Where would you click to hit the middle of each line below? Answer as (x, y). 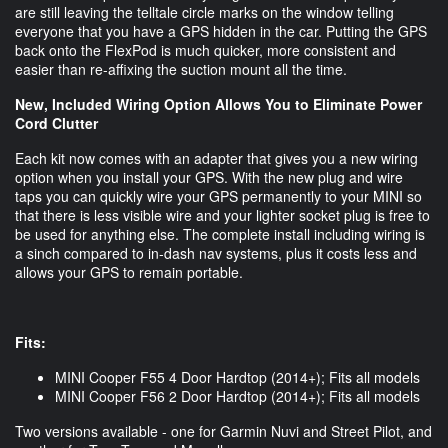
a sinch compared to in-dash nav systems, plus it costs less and (216, 253)
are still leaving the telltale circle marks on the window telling (204, 12)
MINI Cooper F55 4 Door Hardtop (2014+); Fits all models (237, 377)
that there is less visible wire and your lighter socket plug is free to (222, 215)
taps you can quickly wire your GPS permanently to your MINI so (218, 196)
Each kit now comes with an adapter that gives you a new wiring (216, 158)
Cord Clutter (56, 123)
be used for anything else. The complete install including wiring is (220, 234)
